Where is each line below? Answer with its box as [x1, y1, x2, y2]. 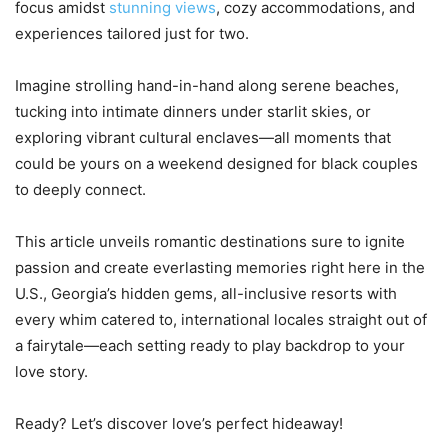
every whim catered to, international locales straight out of [15, 310, 427, 330]
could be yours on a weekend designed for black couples [15, 154, 418, 174]
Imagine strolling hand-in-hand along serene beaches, [15, 76, 399, 96]
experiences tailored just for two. [15, 24, 249, 44]
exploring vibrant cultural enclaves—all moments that [15, 128, 391, 148]
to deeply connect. [15, 180, 146, 200]
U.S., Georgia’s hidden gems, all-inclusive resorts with [15, 284, 397, 304]
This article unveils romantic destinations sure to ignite [15, 232, 405, 252]
